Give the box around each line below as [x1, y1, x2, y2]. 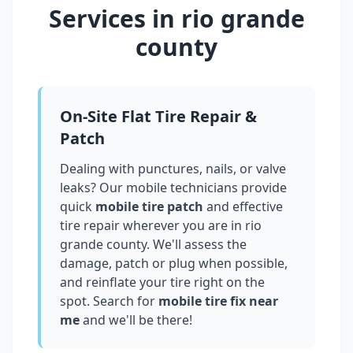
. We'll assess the [147, 236, 247, 254]
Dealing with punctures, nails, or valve [60, 160, 286, 178]
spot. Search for [60, 292, 155, 310]
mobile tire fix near [155, 292, 278, 310]
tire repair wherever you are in [60, 217, 245, 235]
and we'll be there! [80, 311, 192, 329]
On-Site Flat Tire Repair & [60, 106, 257, 128]
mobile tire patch [95, 198, 203, 216]
